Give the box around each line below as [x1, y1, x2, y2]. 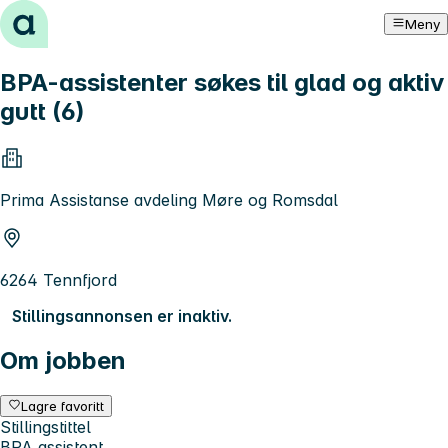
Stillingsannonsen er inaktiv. [12, 305, 232, 326]
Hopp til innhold [8, 8, 131, 28]
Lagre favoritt [21, 397, 105, 414]
